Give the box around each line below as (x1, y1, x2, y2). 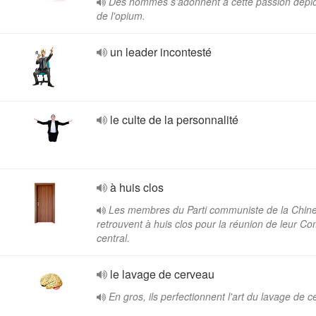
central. (97, 231, 130, 245)
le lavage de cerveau (110, 266, 214, 282)
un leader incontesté (110, 44, 212, 60)
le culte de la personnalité (110, 111, 238, 128)
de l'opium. (97, 8, 145, 23)
